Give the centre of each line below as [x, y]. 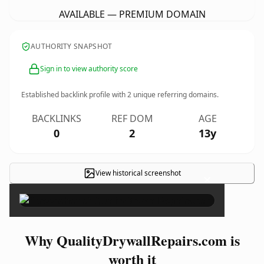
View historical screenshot [138, 173]
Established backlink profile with [74, 95]
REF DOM [132, 118]
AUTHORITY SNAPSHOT [72, 46]
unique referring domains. [175, 95]
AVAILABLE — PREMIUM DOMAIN [132, 14]
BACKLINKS [57, 118]
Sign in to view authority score [89, 69]
